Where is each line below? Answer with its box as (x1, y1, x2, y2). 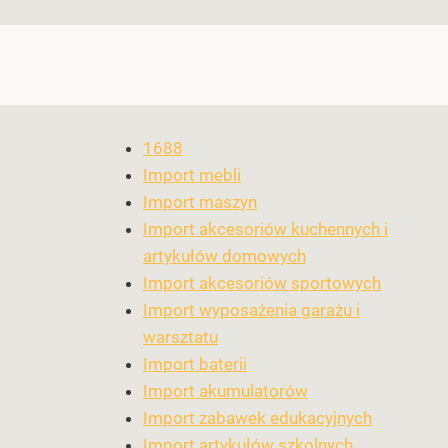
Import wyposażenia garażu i (143, 300, 360, 321)
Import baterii (143, 354, 247, 375)
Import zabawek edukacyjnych (143, 408, 372, 429)
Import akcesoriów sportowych (143, 273, 381, 294)
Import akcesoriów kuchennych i (143, 219, 388, 240)
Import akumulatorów (143, 381, 308, 402)
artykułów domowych (143, 246, 306, 267)
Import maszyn (143, 192, 257, 213)
